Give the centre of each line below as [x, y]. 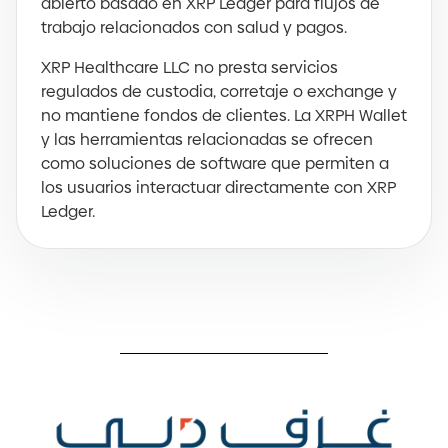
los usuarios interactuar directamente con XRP [218, 187]
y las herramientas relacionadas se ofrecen [207, 139]
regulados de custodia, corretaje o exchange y [219, 91]
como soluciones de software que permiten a [215, 163]
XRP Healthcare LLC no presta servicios [189, 67]
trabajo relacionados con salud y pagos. [194, 27]
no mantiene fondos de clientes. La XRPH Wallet [224, 115]
